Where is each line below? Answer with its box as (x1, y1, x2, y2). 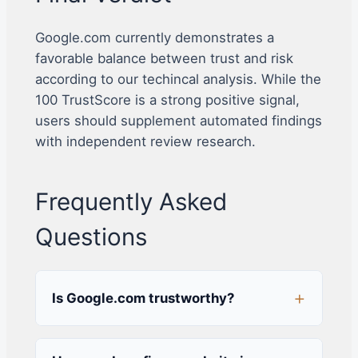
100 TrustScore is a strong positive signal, (34, 91, 300, 108)
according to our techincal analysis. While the (34, 70, 321, 87)
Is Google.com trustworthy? (51, 289, 234, 306)
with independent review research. (34, 133, 256, 149)
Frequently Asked (34, 186, 227, 216)
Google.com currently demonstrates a (34, 29, 274, 46)
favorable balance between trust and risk (34, 50, 293, 66)
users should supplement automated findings (34, 112, 322, 129)
